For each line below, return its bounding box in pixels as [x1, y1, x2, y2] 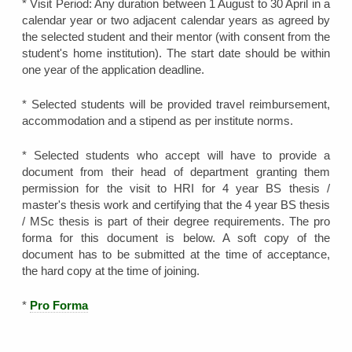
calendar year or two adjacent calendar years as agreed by [22, 13, 330, 27]
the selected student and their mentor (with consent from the [22, 29, 330, 43]
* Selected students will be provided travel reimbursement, [22, 97, 330, 111]
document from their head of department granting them [22, 164, 330, 178]
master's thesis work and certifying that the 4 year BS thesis [22, 197, 330, 211]
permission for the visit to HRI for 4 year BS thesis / [22, 181, 330, 195]
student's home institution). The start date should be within [22, 46, 330, 60]
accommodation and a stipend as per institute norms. [22, 113, 294, 127]
